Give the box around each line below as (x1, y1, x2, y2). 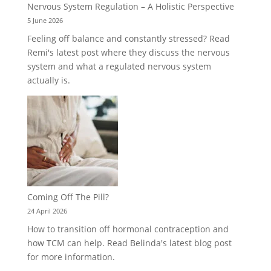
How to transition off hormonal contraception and (27, 223, 229, 235)
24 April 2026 (27, 206, 67, 216)
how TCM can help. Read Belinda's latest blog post (27, 237, 232, 249)
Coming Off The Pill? (27, 191, 109, 203)
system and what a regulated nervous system (27, 60, 211, 73)
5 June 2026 (27, 16, 63, 25)
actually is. (27, 74, 70, 87)
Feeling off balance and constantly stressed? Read (27, 33, 230, 45)
